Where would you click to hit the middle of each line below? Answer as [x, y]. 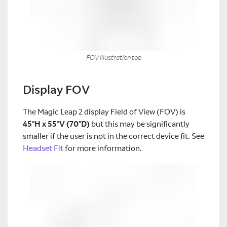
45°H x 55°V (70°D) [56, 124]
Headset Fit [43, 148]
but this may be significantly [140, 124]
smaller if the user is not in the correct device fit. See [113, 136]
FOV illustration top [113, 58]
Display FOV [56, 89]
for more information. [103, 148]
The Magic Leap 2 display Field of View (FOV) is [104, 112]
